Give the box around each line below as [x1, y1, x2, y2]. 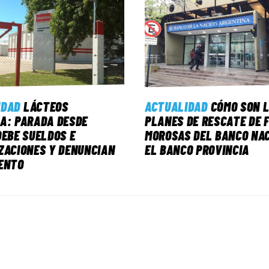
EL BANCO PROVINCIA [145, 142, 249, 158]
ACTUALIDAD [145, 98, 208, 115]
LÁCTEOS [23, 98, 68, 115]
